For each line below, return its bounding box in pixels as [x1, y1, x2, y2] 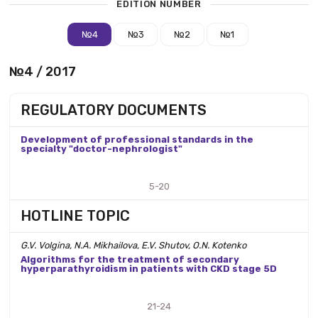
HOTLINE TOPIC [21, 207, 130, 225]
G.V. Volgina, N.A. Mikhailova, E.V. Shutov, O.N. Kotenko [21, 240, 246, 251]
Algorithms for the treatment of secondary [21, 253, 239, 265]
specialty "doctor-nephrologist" [21, 143, 182, 155]
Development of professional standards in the [21, 134, 253, 146]
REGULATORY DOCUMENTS [21, 102, 207, 119]
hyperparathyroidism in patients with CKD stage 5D [21, 263, 277, 274]
